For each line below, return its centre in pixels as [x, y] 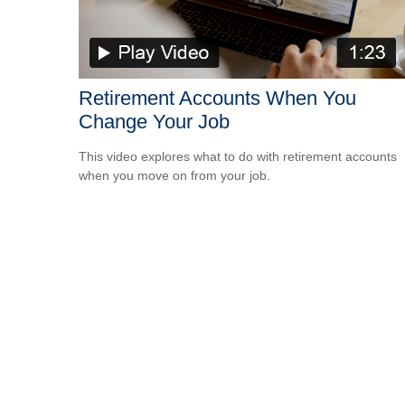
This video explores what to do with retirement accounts [238, 156]
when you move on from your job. [174, 175]
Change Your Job [154, 121]
